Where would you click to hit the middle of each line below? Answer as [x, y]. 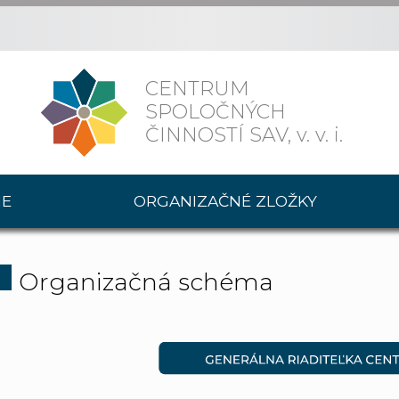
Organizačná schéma [146, 281]
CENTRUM [197, 89]
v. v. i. [319, 135]
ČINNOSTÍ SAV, [220, 135]
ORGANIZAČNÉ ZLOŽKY [225, 201]
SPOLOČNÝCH [215, 112]
